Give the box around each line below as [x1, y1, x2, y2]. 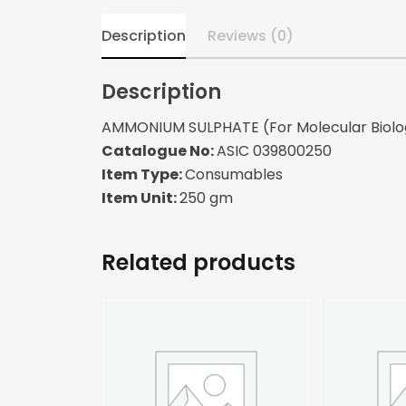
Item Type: [101, 164, 185, 186]
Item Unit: [101, 188, 179, 209]
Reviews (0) [208, 25, 294, 47]
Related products [101, 247, 295, 278]
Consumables [185, 164, 283, 186]
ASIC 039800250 [217, 140, 332, 162]
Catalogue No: [101, 140, 217, 162]
